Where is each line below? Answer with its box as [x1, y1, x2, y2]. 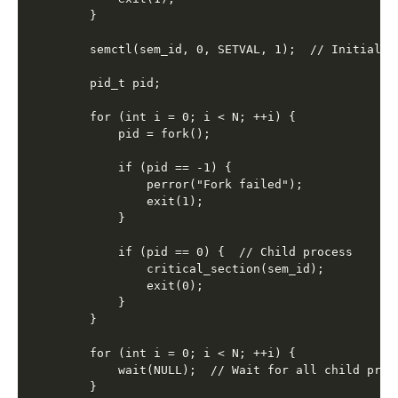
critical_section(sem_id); [61, 262, 325, 276]
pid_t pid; [61, 76, 162, 91]
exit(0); [61, 279, 204, 293]
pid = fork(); [61, 127, 211, 141]
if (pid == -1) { [61, 161, 233, 175]
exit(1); [61, 195, 204, 209]
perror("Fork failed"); [61, 178, 304, 192]
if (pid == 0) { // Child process [61, 245, 354, 259]
